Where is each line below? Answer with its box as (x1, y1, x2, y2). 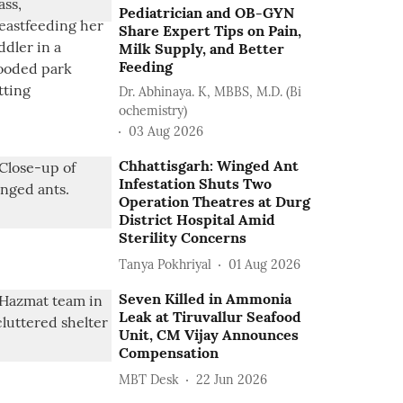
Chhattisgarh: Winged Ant (119, 157, 300, 175)
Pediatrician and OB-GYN (119, 4, 295, 22)
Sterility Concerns (119, 228, 247, 246)
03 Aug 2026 (129, 122, 204, 139)
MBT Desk (119, 371, 180, 388)
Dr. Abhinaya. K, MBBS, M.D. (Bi (119, 84, 302, 100)
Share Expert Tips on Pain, (119, 22, 302, 40)
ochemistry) (119, 103, 188, 119)
